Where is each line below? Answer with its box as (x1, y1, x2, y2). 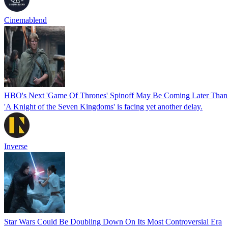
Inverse (4, 141, 27, 151)
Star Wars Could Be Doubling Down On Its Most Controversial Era (4, 217, 222, 226)
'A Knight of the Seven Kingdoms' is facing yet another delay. (4, 102, 203, 111)
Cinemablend (4, 15, 47, 24)
